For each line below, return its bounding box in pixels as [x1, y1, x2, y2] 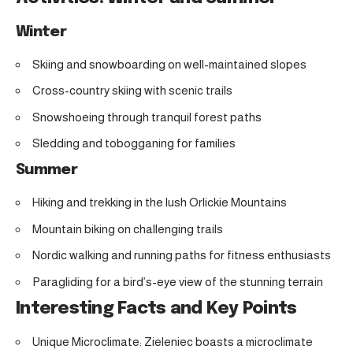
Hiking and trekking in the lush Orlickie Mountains [32, 195, 287, 210]
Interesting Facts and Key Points [16, 300, 297, 318]
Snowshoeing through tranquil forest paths [32, 110, 262, 124]
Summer [16, 162, 77, 177]
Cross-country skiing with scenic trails [32, 84, 232, 98]
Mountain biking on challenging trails [32, 221, 223, 236]
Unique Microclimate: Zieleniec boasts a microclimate [32, 335, 313, 349]
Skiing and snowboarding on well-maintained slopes [32, 57, 307, 71]
